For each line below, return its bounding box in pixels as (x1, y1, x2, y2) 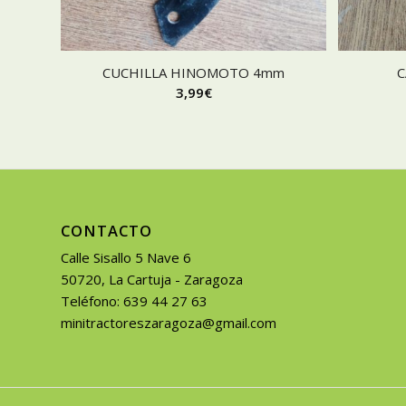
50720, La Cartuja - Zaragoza (61, 270, 243, 289)
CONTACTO (61, 220, 152, 242)
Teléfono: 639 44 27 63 (61, 292, 208, 311)
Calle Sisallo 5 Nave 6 (61, 248, 191, 267)
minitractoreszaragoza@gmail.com (61, 314, 276, 333)
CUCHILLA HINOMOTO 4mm (102, 63, 285, 82)
